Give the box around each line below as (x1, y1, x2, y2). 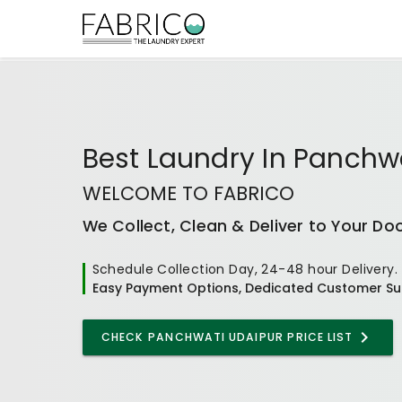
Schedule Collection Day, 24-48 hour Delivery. (92, 259, 398, 278)
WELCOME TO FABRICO (82, 179, 294, 206)
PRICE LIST (284, 328, 354, 345)
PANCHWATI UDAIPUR (148, 328, 284, 345)
